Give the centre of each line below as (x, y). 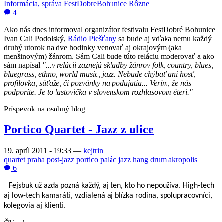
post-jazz (60, 160)
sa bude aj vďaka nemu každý (164, 38)
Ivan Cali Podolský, (36, 38)
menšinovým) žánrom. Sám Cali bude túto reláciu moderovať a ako (109, 56)
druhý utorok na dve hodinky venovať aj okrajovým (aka (93, 47)
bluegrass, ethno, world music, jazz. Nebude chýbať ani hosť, (100, 74)
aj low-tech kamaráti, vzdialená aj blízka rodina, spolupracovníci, (108, 196)
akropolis (183, 160)
